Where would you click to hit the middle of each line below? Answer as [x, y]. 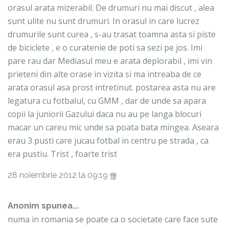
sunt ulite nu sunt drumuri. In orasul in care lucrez [104, 21]
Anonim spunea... [43, 206]
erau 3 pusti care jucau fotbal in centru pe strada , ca [108, 141]
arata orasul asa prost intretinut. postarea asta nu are [112, 88]
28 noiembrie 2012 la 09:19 [59, 175]
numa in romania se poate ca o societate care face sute [113, 220]
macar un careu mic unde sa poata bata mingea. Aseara [113, 128]
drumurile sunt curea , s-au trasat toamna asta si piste [112, 35]
